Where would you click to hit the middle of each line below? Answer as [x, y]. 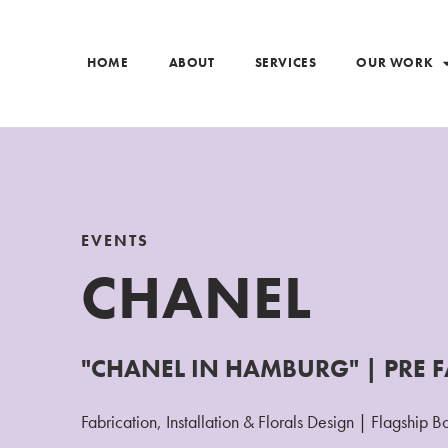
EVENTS [114, 240]
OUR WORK [395, 63]
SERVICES [285, 63]
